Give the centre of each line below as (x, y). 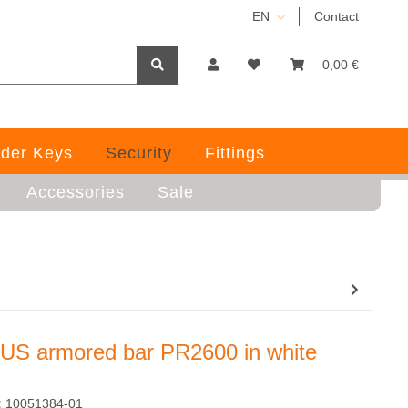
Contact (337, 16)
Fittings (235, 153)
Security (138, 153)
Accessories (75, 192)
